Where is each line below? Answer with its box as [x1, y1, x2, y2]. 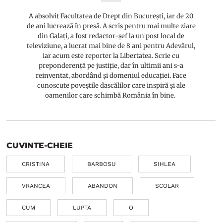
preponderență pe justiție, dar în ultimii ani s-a [39, 61, 184, 70]
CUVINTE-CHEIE [6, 140, 73, 150]
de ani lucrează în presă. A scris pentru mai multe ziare [26, 21, 196, 30]
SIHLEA [154, 160, 176, 167]
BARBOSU [87, 160, 116, 167]
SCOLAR [155, 182, 179, 189]
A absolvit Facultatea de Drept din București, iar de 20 [29, 11, 194, 20]
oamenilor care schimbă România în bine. [45, 91, 177, 100]
